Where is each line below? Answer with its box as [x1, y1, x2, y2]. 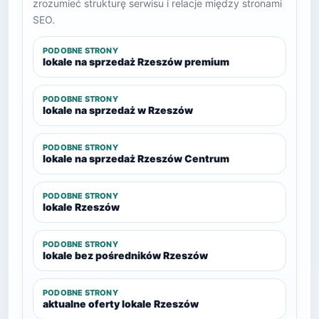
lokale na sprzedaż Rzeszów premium [43, 56, 229, 68]
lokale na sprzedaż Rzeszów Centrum [43, 152, 229, 164]
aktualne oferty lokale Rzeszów [43, 298, 199, 310]
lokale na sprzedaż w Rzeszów [43, 104, 193, 116]
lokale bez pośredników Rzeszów [43, 249, 208, 261]
